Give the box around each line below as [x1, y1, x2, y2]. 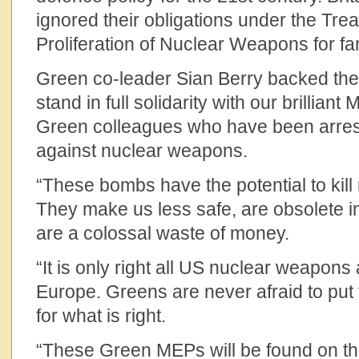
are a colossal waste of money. [36, 223, 289, 244]
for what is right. [36, 305, 166, 326]
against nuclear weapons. [36, 140, 248, 161]
